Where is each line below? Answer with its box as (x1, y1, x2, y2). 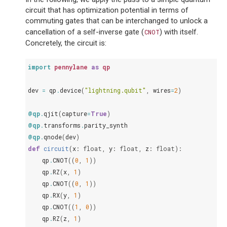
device (60, 86, 81, 94)
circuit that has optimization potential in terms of (25, 6, 188, 15)
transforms (44, 121, 81, 129)
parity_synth (84, 121, 128, 129)
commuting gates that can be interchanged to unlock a (25, 16, 208, 25)
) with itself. (160, 27, 199, 36)
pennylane (54, 63, 88, 71)
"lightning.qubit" (85, 86, 146, 94)
